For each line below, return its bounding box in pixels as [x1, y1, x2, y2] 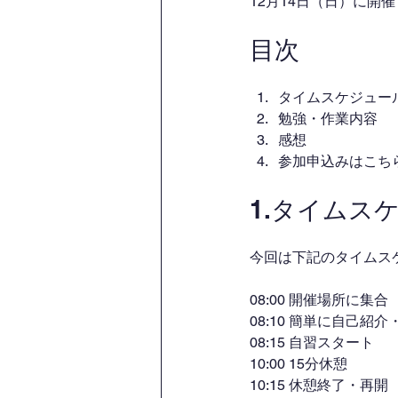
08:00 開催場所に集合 [250, 291, 388, 308]
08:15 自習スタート [250, 334, 374, 351]
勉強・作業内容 [278, 110, 378, 127]
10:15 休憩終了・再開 [250, 377, 388, 394]
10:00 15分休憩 [250, 355, 347, 372]
